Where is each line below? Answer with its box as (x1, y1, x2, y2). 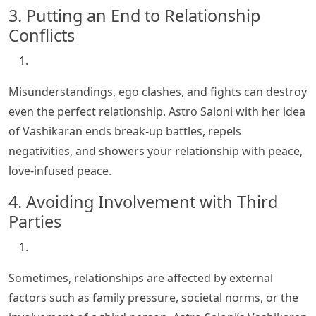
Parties (8, 210, 61, 233)
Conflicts (8, 24, 75, 47)
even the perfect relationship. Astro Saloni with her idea (8, 104, 305, 120)
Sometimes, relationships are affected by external (8, 270, 273, 286)
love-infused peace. (8, 163, 111, 179)
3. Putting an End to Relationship (8, 4, 260, 28)
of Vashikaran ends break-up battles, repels (8, 123, 241, 140)
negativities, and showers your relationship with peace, (8, 143, 303, 159)
